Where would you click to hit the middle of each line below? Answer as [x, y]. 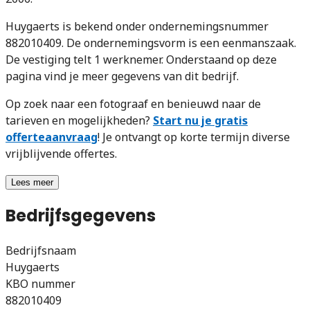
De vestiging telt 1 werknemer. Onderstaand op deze [141, 59]
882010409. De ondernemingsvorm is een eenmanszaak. [151, 43]
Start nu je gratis [200, 120]
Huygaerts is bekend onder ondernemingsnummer [137, 26]
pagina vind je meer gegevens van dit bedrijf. [122, 76]
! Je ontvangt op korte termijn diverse [194, 137]
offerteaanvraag [52, 137]
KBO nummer [40, 283]
